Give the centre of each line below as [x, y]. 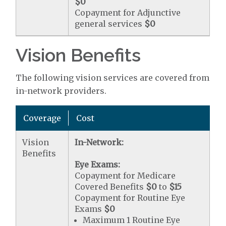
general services [110, 23]
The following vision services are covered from [113, 77]
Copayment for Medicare [125, 175]
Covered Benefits [110, 186]
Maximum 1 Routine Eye [132, 220]
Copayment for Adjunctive [128, 12]
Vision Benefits [78, 55]
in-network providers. [61, 91]
